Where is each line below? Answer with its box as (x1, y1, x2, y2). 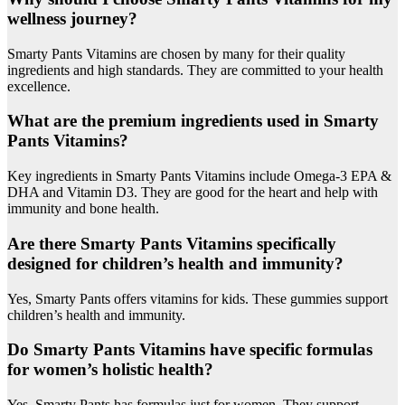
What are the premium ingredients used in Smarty (7, 111, 379, 131)
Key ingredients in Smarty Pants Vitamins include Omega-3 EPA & (7, 168, 391, 184)
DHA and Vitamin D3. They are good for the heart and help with (7, 184, 378, 201)
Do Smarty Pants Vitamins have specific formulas (7, 340, 372, 360)
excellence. (7, 78, 71, 94)
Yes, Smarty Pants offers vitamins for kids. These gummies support (7, 290, 388, 306)
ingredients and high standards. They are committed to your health (7, 61, 383, 78)
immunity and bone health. (7, 201, 159, 217)
